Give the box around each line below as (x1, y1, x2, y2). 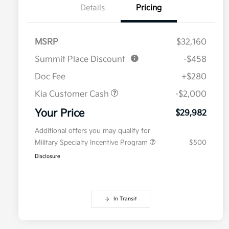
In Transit (113, 196, 137, 202)
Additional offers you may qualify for (35, 127, 150, 135)
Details (80, 3, 105, 13)
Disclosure (35, 153, 60, 160)
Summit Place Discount (35, 55, 125, 65)
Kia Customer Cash (35, 89, 111, 100)
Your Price (35, 107, 84, 120)
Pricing (136, 3, 162, 13)
